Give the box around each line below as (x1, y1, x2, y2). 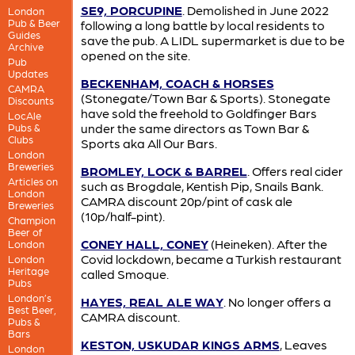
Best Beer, (7, 303, 56, 315)
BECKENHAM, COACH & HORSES (80, 75, 274, 91)
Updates (7, 67, 48, 79)
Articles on (7, 174, 58, 187)
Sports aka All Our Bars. (80, 136, 217, 151)
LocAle (7, 109, 41, 121)
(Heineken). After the (208, 236, 327, 252)
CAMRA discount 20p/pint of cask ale (80, 193, 292, 209)
